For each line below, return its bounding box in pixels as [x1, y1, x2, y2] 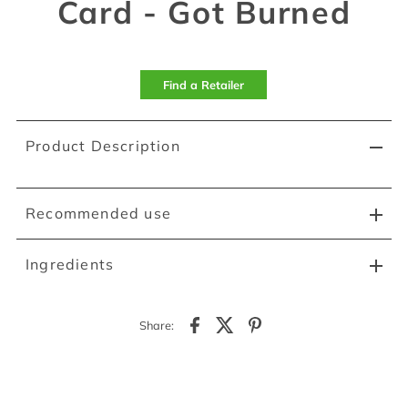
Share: [138, 318, 174, 333]
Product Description [25, 137, 180, 156]
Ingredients [25, 255, 115, 274]
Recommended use [25, 204, 171, 223]
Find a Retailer [163, 77, 245, 93]
